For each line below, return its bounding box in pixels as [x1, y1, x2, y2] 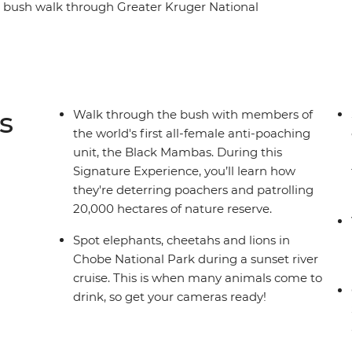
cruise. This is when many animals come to [73, 270, 323, 286]
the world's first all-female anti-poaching [73, 126, 311, 141]
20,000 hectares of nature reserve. [73, 201, 273, 217]
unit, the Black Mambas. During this [73, 145, 283, 160]
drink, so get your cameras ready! [73, 289, 267, 305]
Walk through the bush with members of [73, 107, 313, 123]
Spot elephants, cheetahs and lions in [73, 233, 291, 248]
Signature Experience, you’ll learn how [73, 163, 296, 179]
